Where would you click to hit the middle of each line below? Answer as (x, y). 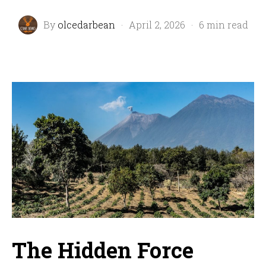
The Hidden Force (102, 250)
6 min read (223, 25)
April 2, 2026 (157, 25)
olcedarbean (86, 25)
